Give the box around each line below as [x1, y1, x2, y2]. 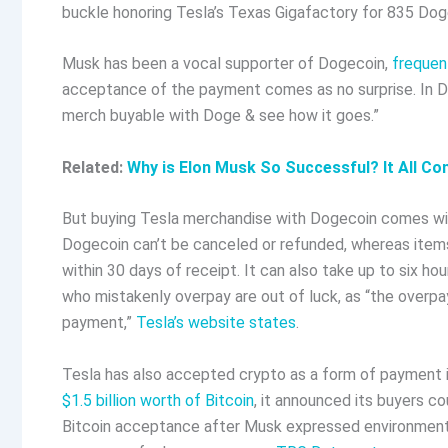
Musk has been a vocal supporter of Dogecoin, [62, 54, 392, 74]
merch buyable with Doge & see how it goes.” [62, 106, 379, 126]
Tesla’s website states [136, 313, 296, 333]
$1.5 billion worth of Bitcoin [62, 390, 254, 410]
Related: [62, 157, 127, 177]
